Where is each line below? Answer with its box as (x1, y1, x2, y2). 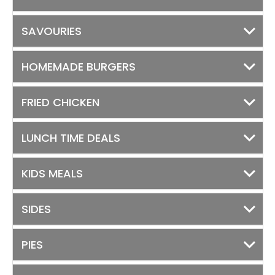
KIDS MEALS (21, 166, 83, 181)
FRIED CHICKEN (21, 95, 99, 110)
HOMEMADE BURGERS (21, 59, 136, 74)
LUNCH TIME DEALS (21, 130, 120, 145)
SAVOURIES (21, 23, 82, 39)
